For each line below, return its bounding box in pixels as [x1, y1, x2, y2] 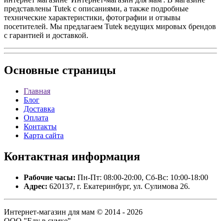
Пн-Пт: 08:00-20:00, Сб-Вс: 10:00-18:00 [75, 173, 208, 182]
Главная [24, 86, 50, 95]
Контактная [4, 149, 69, 163]
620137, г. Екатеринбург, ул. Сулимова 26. [47, 182, 190, 190]
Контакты [24, 122, 57, 131]
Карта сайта [24, 131, 64, 140]
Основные [4, 63, 59, 76]
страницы [59, 63, 116, 76]
